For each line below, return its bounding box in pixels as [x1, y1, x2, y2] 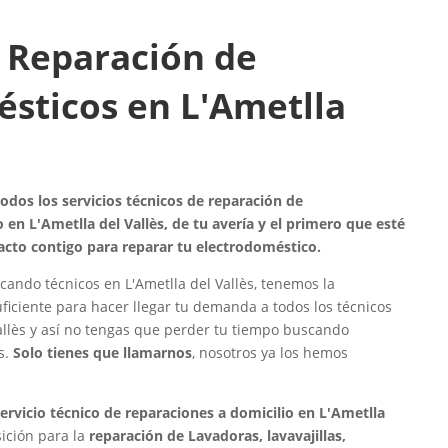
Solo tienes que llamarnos [13, 343, 193, 363]
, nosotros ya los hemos [192, 343, 349, 363]
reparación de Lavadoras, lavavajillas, [89, 426, 347, 446]
